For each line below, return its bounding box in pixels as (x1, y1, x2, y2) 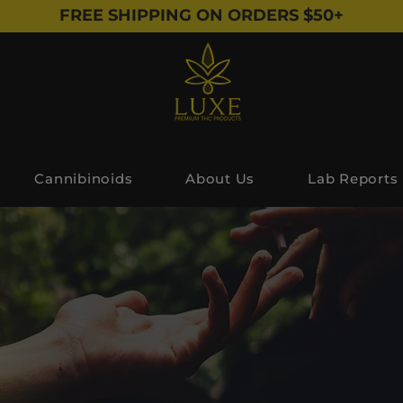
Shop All (123, 301, 280, 346)
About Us (185, 169, 255, 187)
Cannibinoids (34, 169, 133, 187)
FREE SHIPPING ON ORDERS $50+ (59, 5, 344, 25)
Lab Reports (308, 169, 399, 187)
